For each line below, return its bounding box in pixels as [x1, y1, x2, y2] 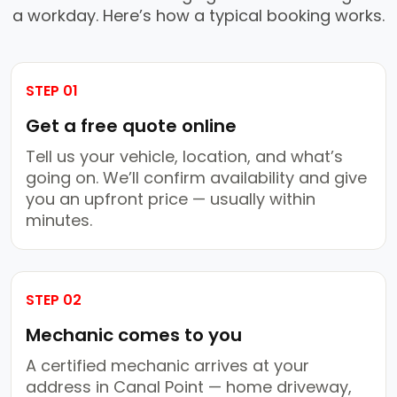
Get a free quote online [26, 113, 237, 139]
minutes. [26, 209, 92, 232]
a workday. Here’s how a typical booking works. [12, 4, 385, 27]
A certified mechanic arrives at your [26, 354, 309, 378]
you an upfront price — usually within [26, 188, 315, 211]
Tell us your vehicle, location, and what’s [26, 145, 343, 168]
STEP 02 [26, 290, 82, 311]
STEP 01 [26, 81, 78, 102]
